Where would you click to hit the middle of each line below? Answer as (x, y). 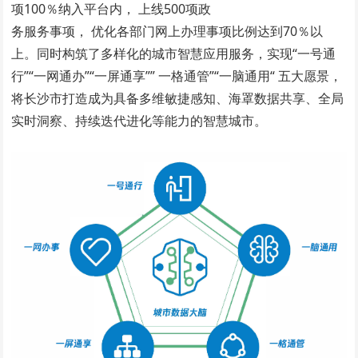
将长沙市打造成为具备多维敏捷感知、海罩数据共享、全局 (178, 99)
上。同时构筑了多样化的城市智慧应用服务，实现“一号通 (174, 54)
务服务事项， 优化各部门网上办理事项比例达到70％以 (167, 32)
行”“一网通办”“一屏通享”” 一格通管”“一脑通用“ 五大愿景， (177, 76)
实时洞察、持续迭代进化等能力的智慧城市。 (139, 121)
